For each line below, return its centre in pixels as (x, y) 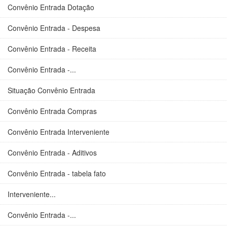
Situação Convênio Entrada (51, 90)
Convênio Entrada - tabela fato (57, 173)
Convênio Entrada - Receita (52, 49)
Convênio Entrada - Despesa (54, 28)
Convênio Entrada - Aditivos (52, 153)
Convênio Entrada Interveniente (59, 132)
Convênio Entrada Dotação (51, 7)
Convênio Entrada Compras (52, 111)
